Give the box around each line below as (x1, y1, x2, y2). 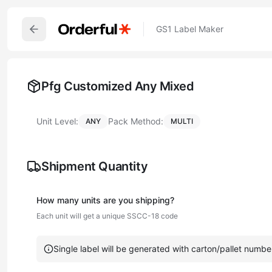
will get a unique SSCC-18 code (68, 211, 178, 220)
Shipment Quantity (41, 159, 148, 174)
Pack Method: (108, 116, 163, 126)
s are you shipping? (96, 195, 174, 205)
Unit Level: (36, 116, 78, 126)
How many (36, 195, 81, 205)
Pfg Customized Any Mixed (41, 79, 194, 93)
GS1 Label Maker (156, 24, 223, 34)
